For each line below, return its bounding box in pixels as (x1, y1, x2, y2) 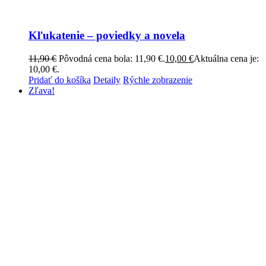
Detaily (93, 74, 121, 85)
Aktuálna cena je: (194, 53, 259, 64)
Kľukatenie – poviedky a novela (28, 28, 185, 42)
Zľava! (28, 85, 55, 96)
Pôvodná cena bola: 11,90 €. (59, 53, 165, 64)
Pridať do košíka (28, 74, 91, 85)
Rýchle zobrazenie (123, 74, 192, 85)
